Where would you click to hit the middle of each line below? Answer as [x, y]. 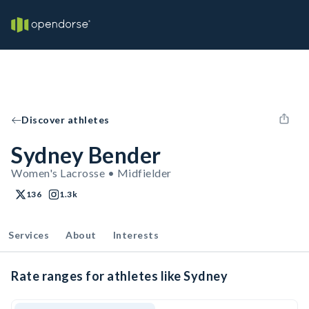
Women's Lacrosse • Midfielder [91, 173]
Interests [136, 235]
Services [29, 235]
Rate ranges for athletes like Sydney [119, 276]
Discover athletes [66, 120]
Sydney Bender [86, 155]
